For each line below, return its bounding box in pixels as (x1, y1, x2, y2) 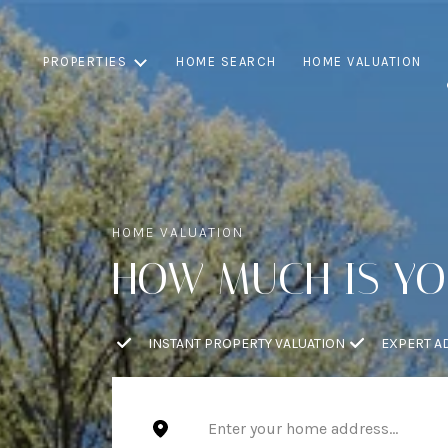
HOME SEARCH (176, 54, 277, 70)
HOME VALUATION (302, 54, 422, 70)
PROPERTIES (43, 54, 127, 70)
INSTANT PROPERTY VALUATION (148, 334, 345, 352)
